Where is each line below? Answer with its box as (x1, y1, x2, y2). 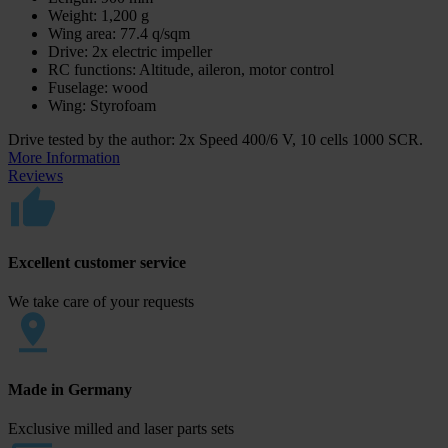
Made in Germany (8, 380, 132, 398)
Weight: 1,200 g (48, 6, 149, 24)
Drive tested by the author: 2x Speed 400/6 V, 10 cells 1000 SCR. (8, 130, 423, 148)
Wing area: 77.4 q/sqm (48, 24, 190, 42)
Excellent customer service (8, 254, 186, 272)
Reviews (8, 166, 63, 184)
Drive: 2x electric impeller (48, 42, 212, 60)
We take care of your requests (8, 293, 194, 311)
